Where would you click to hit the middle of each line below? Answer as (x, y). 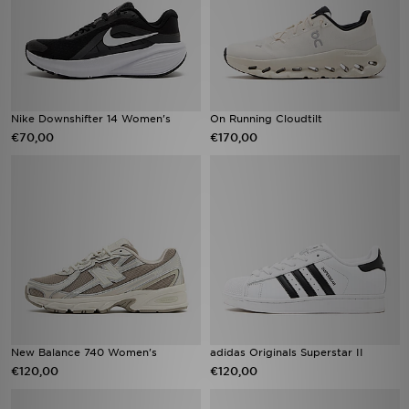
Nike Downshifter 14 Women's (91, 119)
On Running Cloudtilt (266, 119)
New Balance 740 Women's (84, 352)
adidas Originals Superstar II (287, 352)
